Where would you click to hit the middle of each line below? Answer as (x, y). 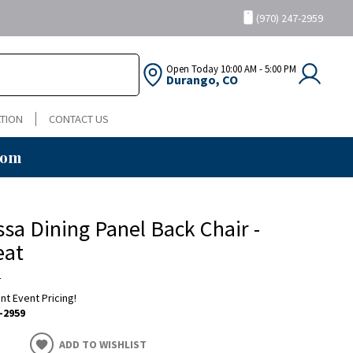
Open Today (192, 69)
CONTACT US (79, 119)
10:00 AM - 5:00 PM (257, 69)
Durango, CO (202, 80)
